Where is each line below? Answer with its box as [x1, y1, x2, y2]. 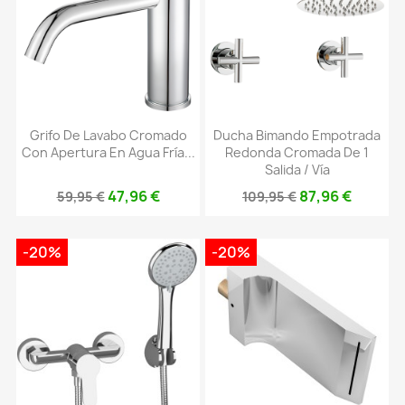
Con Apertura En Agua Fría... [21, 143, 195, 161]
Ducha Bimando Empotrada [213, 126, 381, 144]
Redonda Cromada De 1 [225, 143, 369, 161]
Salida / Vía [264, 160, 330, 178]
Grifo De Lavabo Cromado [29, 126, 187, 144]
